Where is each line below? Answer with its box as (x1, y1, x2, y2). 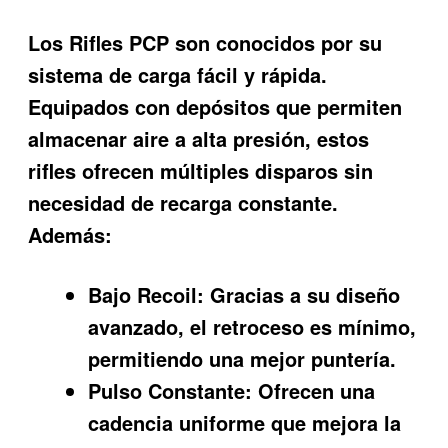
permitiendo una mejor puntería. (88, 344, 397, 374)
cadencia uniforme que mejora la (88, 408, 402, 438)
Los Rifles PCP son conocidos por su (28, 27, 383, 57)
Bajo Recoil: (88, 280, 205, 310)
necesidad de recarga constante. (28, 187, 339, 217)
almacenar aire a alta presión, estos (28, 123, 370, 153)
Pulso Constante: (88, 376, 253, 406)
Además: (28, 219, 113, 249)
